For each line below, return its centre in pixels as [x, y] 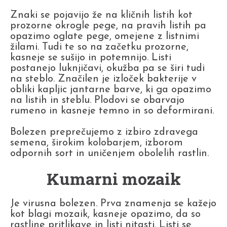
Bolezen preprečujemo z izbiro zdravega [104, 132]
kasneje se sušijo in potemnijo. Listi [91, 58]
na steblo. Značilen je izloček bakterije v [103, 79]
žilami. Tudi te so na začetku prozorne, [99, 47]
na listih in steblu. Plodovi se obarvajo [97, 100]
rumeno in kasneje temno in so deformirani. [113, 111]
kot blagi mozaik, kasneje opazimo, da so [105, 214]
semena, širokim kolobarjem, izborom [97, 143]
